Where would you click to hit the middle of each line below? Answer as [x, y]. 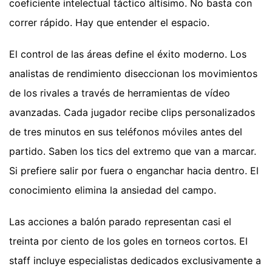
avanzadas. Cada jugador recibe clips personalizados [132, 113]
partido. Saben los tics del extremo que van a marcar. [133, 151]
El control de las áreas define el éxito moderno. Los [128, 54]
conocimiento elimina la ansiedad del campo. [113, 190]
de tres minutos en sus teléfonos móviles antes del [126, 132]
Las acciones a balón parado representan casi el [120, 222]
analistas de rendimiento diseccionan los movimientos [133, 74]
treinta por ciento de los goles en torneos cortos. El [128, 241]
